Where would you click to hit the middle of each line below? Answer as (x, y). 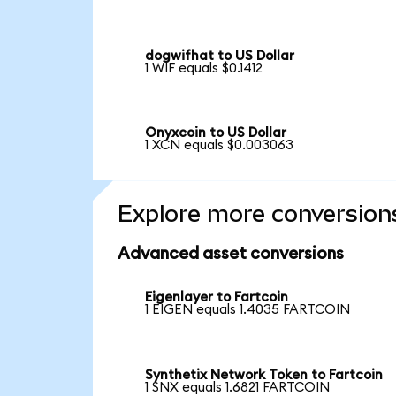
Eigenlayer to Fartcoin (217, 298)
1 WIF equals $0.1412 (204, 68)
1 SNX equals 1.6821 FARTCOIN (238, 387)
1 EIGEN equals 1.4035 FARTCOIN (248, 310)
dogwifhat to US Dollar (220, 56)
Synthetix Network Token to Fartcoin (264, 375)
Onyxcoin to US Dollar (216, 133)
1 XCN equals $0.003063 (220, 146)
